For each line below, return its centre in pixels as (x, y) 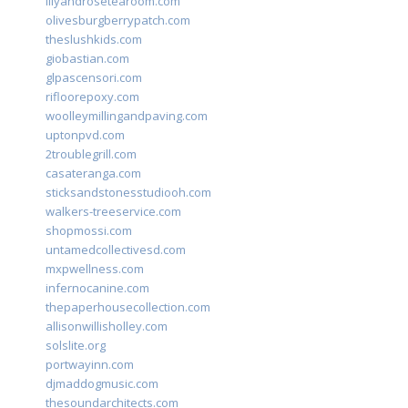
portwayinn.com (90, 365)
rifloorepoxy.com (92, 97)
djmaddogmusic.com (102, 384)
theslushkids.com (94, 40)
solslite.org (76, 346)
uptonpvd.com (85, 135)
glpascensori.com (94, 78)
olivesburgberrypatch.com (118, 20)
